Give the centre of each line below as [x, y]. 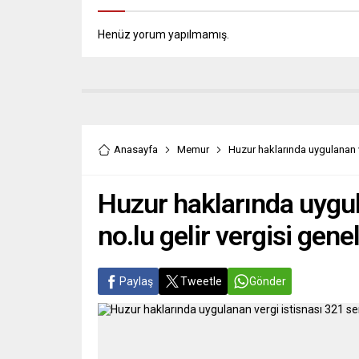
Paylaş [136, 282]
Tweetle [201, 282]
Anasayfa [136, 150]
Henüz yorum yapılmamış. [163, 35]
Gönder [268, 282]
